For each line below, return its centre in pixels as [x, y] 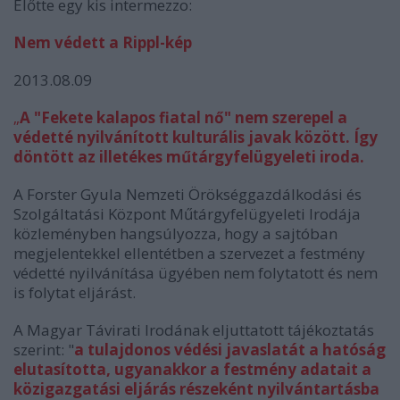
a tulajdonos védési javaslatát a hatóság [230, 350]
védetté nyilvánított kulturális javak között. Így [196, 137]
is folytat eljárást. [75, 293]
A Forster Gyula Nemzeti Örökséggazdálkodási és [187, 195]
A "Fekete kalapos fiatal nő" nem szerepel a [183, 118]
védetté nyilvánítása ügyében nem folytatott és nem [196, 273]
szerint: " [44, 350]
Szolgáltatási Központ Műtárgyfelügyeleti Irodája [187, 214]
